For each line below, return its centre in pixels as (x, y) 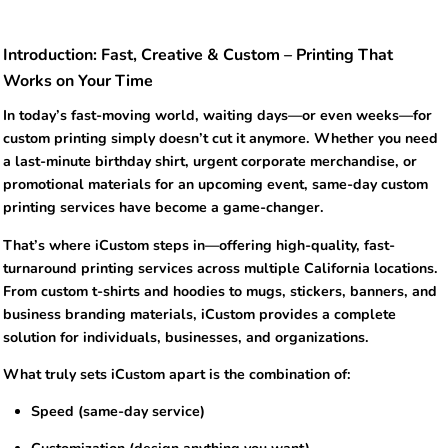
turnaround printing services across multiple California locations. (220, 268)
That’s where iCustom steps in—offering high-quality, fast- (199, 245)
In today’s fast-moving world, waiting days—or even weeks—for (217, 116)
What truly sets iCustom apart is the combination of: (177, 374)
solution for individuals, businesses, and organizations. (186, 337)
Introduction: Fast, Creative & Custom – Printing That (198, 55)
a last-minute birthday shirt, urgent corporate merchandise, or (210, 162)
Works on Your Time (78, 81)
